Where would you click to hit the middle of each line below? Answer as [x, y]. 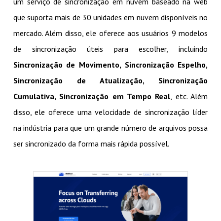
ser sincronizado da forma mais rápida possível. [91, 143]
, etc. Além [189, 96]
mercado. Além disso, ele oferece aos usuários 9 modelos [110, 33]
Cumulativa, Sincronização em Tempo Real [92, 96]
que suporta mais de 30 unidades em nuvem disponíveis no [110, 17]
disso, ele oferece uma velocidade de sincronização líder [110, 112]
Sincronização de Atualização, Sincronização [110, 80]
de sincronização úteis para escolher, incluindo [110, 49]
